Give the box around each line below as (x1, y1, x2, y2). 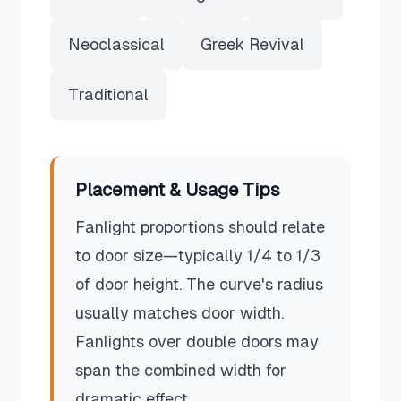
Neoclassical (68, 35, 165, 54)
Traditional (68, 85, 149, 104)
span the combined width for (75, 361, 286, 380)
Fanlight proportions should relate (75, 218, 325, 236)
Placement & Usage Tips (75, 180, 280, 200)
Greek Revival (200, 35, 304, 54)
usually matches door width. (75, 303, 284, 322)
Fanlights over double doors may (75, 332, 319, 351)
